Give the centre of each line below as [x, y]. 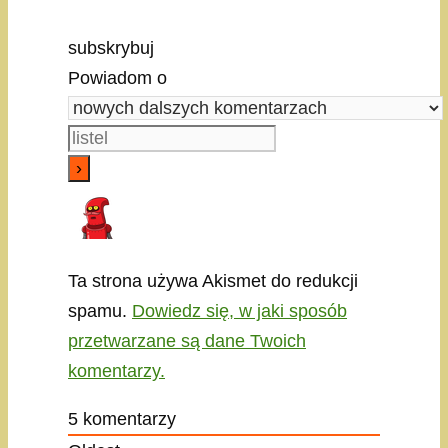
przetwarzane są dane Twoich [187, 340]
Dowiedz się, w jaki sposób [239, 310]
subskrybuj [111, 47]
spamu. [100, 310]
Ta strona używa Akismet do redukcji [213, 280]
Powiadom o [117, 77]
